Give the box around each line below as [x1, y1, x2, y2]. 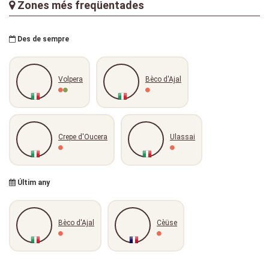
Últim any [16, 178, 50, 187]
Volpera [58, 75, 83, 83]
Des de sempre [16, 35, 69, 43]
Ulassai [170, 133, 195, 141]
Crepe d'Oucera [58, 133, 107, 141]
